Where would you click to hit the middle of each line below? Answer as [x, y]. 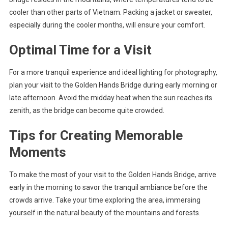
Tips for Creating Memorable [96, 135]
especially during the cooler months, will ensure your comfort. [107, 25]
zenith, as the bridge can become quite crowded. [87, 110]
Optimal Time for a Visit [80, 50]
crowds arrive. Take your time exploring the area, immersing [105, 200]
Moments [37, 152]
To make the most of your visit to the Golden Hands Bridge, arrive [112, 174]
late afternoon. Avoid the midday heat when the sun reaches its [110, 97]
